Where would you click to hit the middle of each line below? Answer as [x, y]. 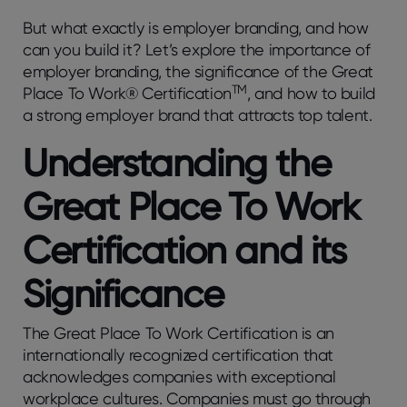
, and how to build [311, 94]
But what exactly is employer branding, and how [196, 28]
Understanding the [177, 163]
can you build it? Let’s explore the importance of [197, 50]
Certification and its [184, 250]
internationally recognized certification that [179, 355]
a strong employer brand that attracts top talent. [198, 115]
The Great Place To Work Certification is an [179, 333]
